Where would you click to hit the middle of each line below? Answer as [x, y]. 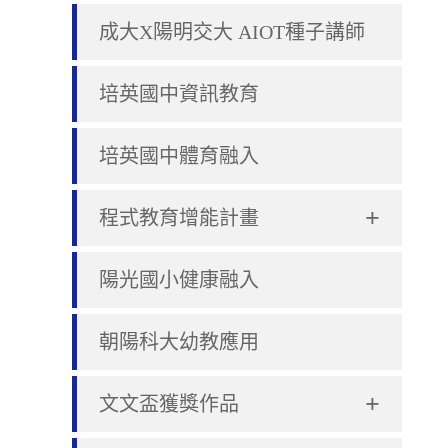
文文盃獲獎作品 [169, 404]
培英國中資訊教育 [179, 94]
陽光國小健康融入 [179, 280]
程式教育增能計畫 [179, 218]
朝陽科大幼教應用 [179, 342]
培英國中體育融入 [179, 156]
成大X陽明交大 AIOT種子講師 [232, 32]
